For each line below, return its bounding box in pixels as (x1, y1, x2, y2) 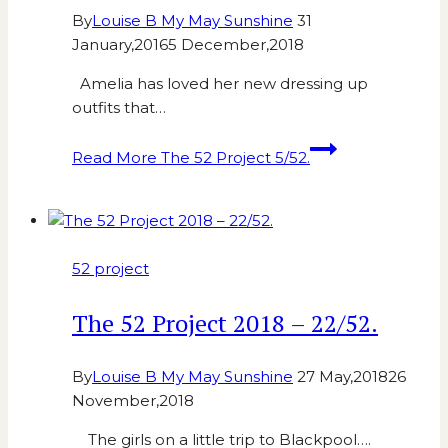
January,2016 (72, 35, 168, 55)
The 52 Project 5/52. (157, 148, 310, 168)
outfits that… (72, 98, 166, 118)
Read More (72, 148, 157, 168)
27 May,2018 (297, 367, 388, 387)
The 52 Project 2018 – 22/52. (72, 307, 378, 340)
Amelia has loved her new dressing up (72, 74, 368, 94)
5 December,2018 (168, 35, 304, 55)
